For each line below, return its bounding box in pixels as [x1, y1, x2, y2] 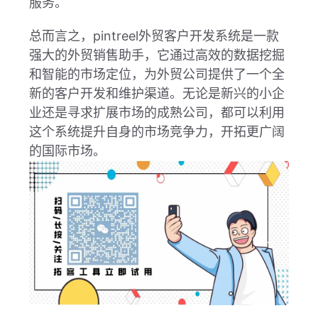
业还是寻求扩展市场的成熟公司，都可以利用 [28, 105, 285, 121]
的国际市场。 [28, 143, 106, 159]
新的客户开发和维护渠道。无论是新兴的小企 [28, 86, 285, 102]
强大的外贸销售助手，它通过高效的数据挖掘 [28, 48, 285, 63]
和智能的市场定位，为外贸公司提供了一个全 [28, 67, 285, 82]
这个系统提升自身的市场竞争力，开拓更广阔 [28, 124, 285, 140]
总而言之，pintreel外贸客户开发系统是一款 [28, 28, 279, 44]
